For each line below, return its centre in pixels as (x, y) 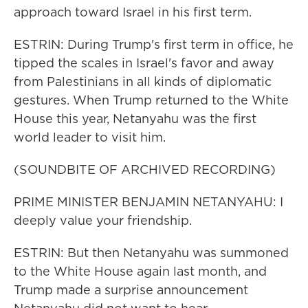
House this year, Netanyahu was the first (135, 119)
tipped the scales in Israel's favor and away (144, 63)
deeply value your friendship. (103, 220)
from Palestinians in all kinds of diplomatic (143, 81)
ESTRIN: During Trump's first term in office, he (154, 44)
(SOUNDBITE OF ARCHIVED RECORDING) (145, 169)
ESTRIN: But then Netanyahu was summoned (151, 253)
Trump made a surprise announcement (131, 290)
